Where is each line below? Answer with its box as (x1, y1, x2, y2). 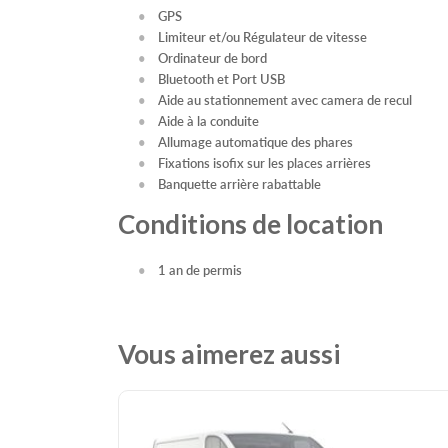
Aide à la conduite (158, 111, 259, 131)
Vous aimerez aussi (118, 338, 340, 371)
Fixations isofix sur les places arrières (158, 153, 371, 173)
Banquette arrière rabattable (158, 174, 321, 194)
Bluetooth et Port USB (158, 69, 285, 89)
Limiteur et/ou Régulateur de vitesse (158, 27, 367, 47)
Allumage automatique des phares (158, 132, 353, 152)
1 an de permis (158, 260, 242, 280)
